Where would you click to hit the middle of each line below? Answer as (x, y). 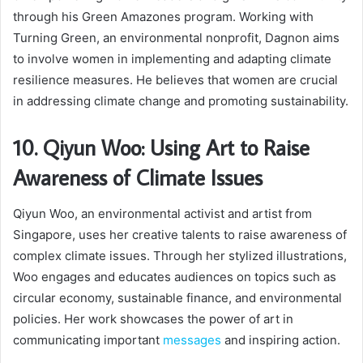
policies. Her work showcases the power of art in (153, 318)
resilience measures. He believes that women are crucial (175, 80)
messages (192, 340)
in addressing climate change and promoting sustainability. (181, 101)
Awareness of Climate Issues (138, 177)
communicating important (88, 340)
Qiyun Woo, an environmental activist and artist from (162, 213)
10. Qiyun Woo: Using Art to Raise (161, 147)
